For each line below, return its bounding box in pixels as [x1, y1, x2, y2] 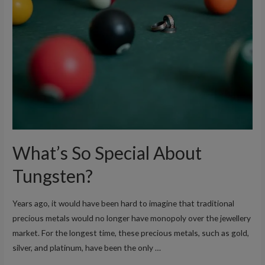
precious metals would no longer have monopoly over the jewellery [12, 212, 251, 223]
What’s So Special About [12, 142, 202, 164]
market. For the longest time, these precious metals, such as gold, [12, 227, 250, 238]
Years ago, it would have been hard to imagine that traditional [12, 198, 235, 208]
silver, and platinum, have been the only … [12, 242, 161, 253]
